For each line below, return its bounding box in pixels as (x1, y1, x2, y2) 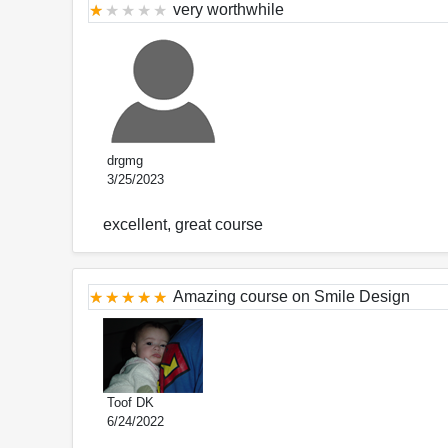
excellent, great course (103, 216, 263, 234)
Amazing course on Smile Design (173, 288, 410, 306)
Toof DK (103, 395, 154, 411)
